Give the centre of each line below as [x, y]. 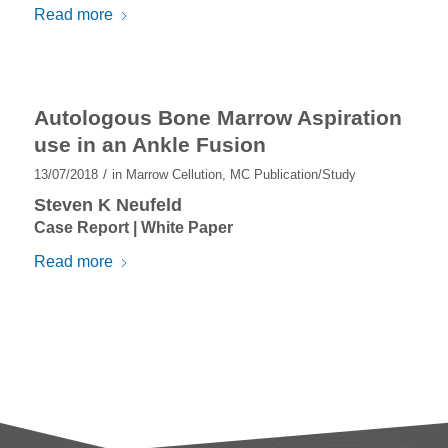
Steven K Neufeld [107, 204]
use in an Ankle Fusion [149, 144]
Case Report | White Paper [133, 227]
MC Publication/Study [292, 174]
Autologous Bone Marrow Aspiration [217, 117]
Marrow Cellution [173, 174]
